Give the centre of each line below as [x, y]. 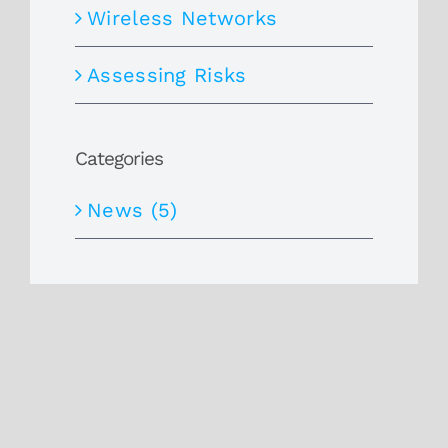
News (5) [132, 210]
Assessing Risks [167, 74]
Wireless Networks [182, 17]
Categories [119, 158]
